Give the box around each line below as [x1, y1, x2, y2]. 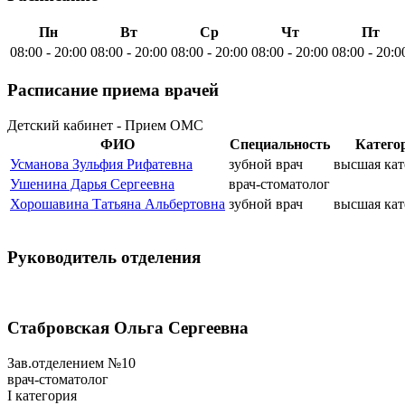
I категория [7, 387, 77, 403]
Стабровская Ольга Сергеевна [7, 317, 249, 337]
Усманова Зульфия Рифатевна [10, 155, 193, 172]
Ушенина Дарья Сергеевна [10, 175, 174, 192]
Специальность [229, 136, 330, 152]
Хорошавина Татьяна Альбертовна [10, 195, 225, 212]
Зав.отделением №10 [7, 354, 136, 371]
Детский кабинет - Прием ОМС [7, 117, 203, 133]
